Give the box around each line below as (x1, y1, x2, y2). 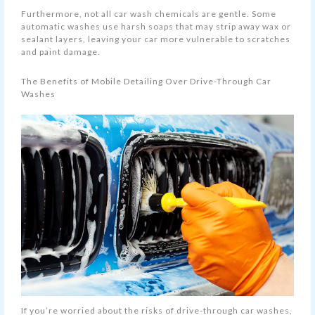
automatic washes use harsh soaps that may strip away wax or (21, 21, 292, 32)
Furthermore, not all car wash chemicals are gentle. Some (21, 8, 277, 20)
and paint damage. (21, 46, 101, 58)
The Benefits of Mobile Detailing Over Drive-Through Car (21, 76, 272, 87)
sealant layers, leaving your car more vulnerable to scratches (21, 34, 291, 45)
